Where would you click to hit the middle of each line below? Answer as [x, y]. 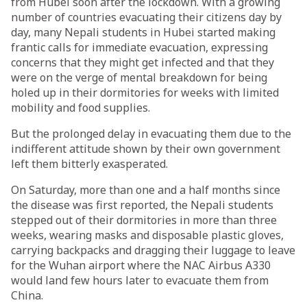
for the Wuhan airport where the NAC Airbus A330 [141, 265]
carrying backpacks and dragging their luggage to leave [153, 250]
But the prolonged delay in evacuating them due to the [151, 134]
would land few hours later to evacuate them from [140, 280]
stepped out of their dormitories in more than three [144, 220]
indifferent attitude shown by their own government [146, 149]
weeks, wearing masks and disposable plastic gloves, [147, 235]
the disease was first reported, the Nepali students [142, 205]
